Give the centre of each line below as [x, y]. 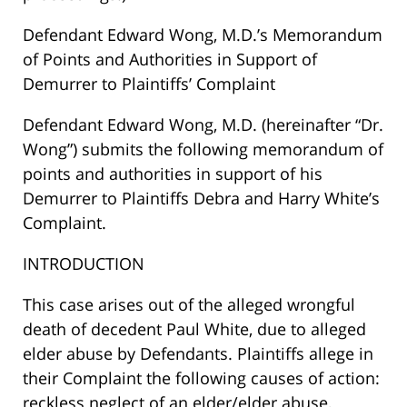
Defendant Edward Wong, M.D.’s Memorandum [203, 35]
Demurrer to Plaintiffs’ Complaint [149, 84]
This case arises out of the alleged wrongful [189, 305]
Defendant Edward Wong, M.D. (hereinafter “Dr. [203, 125]
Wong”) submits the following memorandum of [203, 149]
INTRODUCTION [84, 264]
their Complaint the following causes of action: [201, 378]
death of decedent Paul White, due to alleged [194, 329]
